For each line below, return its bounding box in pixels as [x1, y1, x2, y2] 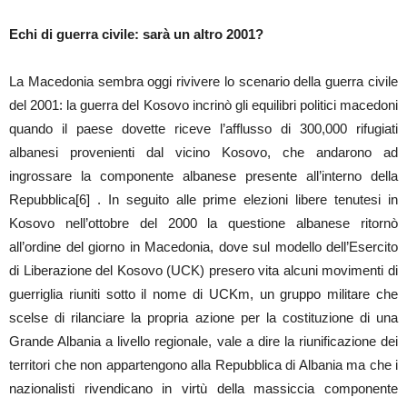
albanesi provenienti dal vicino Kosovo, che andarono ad [9, 144, 398, 160]
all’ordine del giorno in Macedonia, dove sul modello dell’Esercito [9, 238, 398, 254]
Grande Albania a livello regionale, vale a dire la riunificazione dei [9, 333, 398, 349]
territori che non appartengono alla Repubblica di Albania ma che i [9, 356, 398, 372]
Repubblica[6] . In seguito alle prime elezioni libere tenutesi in [9, 191, 398, 207]
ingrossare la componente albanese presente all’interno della [9, 167, 398, 184]
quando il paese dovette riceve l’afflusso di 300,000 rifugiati [9, 120, 398, 136]
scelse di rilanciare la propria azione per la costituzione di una [9, 309, 398, 325]
